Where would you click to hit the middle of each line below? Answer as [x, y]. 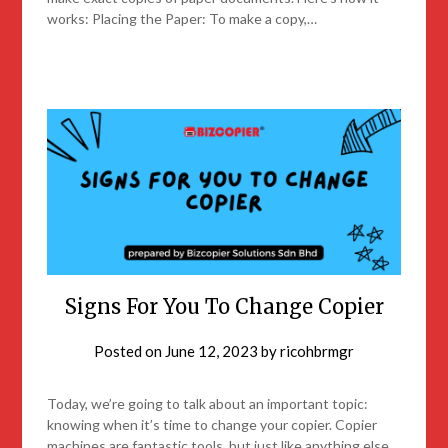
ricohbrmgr [317, 351]
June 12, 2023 [211, 351]
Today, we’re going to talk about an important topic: [208, 404]
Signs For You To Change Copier [224, 307]
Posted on [129, 351]
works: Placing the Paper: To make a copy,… [182, 18]
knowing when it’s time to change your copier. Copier [212, 425]
